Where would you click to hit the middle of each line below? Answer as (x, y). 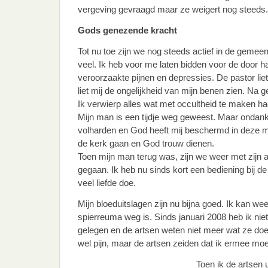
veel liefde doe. (107, 183)
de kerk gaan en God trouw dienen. (146, 143)
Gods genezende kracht (127, 30)
